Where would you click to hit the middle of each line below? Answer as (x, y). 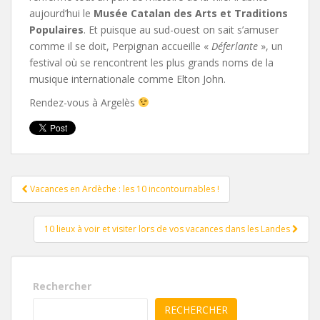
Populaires (56, 29)
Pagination (64, 185)
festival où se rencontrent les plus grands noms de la (151, 62)
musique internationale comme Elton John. (127, 79)
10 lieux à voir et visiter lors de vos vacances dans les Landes (168, 229)
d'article (50, 206)
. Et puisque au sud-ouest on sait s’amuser (181, 29)
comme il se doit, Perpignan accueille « (120, 46)
